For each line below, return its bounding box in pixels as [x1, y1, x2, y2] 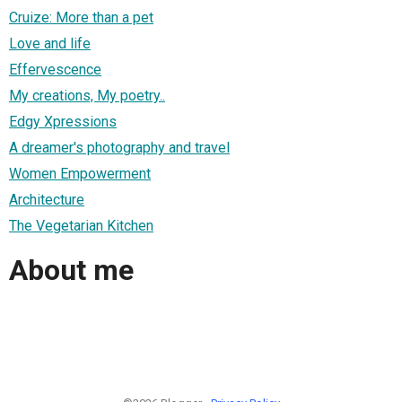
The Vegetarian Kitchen [9, 216, 153, 234]
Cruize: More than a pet [9, 8, 153, 26]
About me [9, 253, 134, 288]
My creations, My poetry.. [9, 86, 165, 104]
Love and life [9, 34, 91, 52]
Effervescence [9, 60, 101, 78]
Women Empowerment [9, 164, 151, 182]
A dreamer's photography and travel [9, 138, 230, 156]
